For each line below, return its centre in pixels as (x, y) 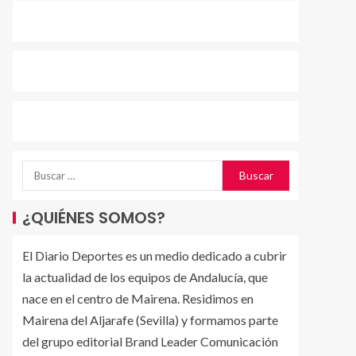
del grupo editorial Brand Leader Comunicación (150, 342)
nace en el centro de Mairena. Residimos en (138, 299)
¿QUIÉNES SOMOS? (94, 218)
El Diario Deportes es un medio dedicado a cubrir (155, 256)
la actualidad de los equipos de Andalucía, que (145, 277)
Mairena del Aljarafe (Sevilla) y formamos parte (150, 320)
